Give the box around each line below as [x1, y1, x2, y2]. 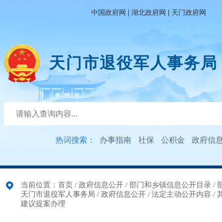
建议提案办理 [21, 200, 65, 208]
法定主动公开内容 [152, 190, 211, 198]
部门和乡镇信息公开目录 [129, 181, 211, 189]
